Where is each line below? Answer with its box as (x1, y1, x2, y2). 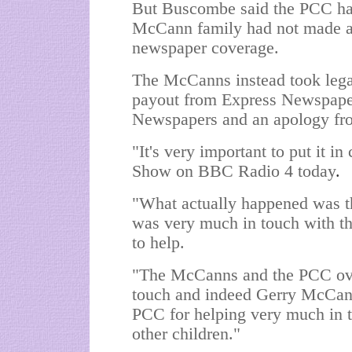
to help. (132, 233, 185, 252)
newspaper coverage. (132, 38, 279, 57)
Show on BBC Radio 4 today (132, 162, 335, 181)
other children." (132, 324, 240, 343)
